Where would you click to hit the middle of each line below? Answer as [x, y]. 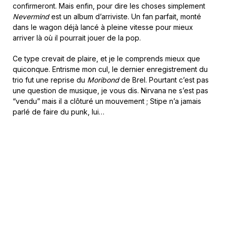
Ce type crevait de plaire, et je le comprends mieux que [106, 59]
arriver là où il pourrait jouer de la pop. [77, 38]
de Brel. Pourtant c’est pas [165, 80]
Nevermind [32, 16]
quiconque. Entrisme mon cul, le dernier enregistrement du [110, 69]
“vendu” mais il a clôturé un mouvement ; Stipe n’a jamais [107, 101]
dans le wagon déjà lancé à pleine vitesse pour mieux [103, 27]
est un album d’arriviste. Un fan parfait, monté [126, 16]
